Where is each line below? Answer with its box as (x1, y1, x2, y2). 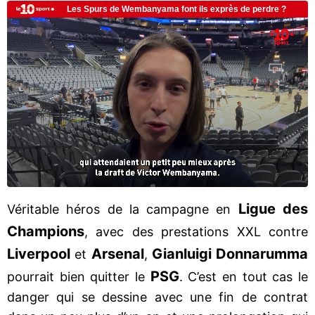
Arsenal (91, 245, 144, 262)
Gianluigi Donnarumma (151, 245, 308, 262)
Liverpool (7, 245, 75, 262)
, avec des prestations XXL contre (84, 224, 308, 239)
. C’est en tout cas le (179, 269, 309, 284)
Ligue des (238, 200, 309, 217)
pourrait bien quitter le (7, 269, 150, 284)
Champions (7, 222, 84, 240)
